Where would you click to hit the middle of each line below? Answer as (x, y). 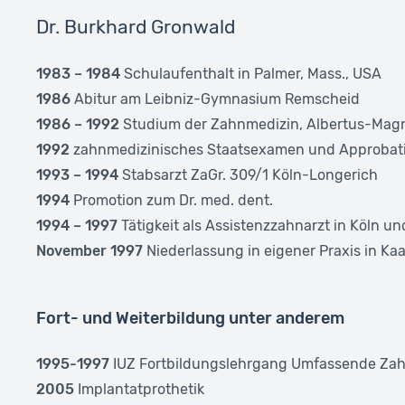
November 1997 (89, 250)
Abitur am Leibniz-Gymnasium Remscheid (215, 99)
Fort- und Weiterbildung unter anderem (190, 318)
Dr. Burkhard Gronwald (135, 26)
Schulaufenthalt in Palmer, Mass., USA (250, 73)
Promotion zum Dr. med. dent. (171, 200)
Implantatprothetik (139, 389)
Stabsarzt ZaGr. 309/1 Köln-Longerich (248, 174)
